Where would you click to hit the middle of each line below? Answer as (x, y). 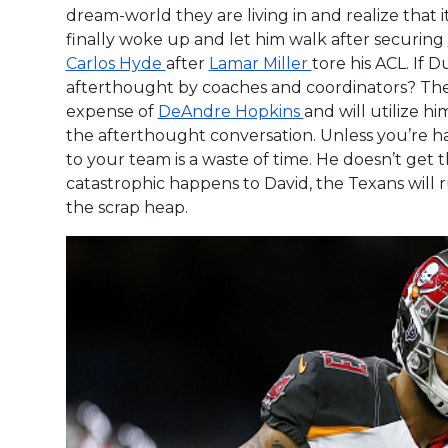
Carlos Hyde (115, 63)
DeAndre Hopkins (230, 111)
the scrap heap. (126, 207)
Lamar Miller (260, 63)
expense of (111, 111)
